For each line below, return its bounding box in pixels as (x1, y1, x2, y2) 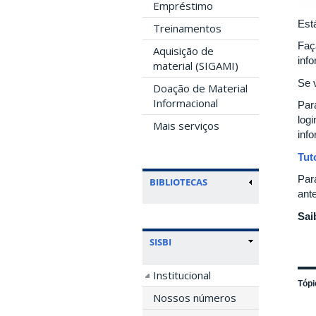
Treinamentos (153, 20, 221, 35)
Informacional (153, 95, 218, 110)
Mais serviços (153, 118, 219, 133)
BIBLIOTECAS (150, 175, 207, 188)
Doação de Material (153, 80, 248, 95)
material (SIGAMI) (153, 58, 238, 73)
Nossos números (153, 290, 236, 305)
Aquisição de (153, 43, 214, 58)
